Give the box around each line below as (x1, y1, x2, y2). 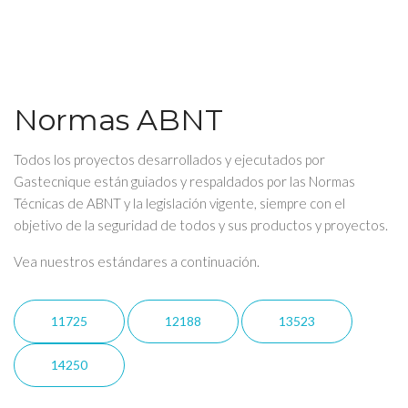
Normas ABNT (14, 102, 223, 138)
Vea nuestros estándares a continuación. (14, 253, 260, 270)
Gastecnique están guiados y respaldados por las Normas (14, 173, 355, 189)
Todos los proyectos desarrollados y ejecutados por (14, 151, 325, 168)
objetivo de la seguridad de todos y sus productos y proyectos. (14, 217, 388, 233)
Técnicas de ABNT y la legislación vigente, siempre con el (14, 195, 345, 211)
